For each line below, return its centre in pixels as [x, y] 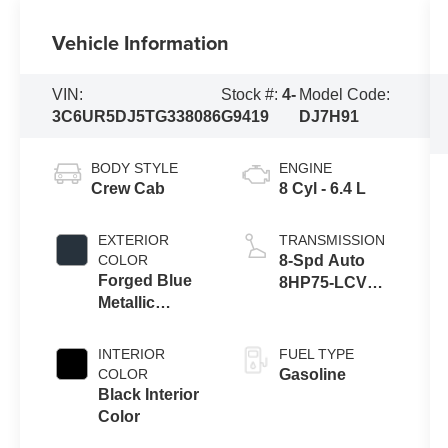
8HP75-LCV [322, 282]
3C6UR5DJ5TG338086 [137, 116]
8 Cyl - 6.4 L [322, 188]
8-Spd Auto [321, 260]
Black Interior [149, 394]
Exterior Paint [150, 324]
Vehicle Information [141, 42]
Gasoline [312, 374]
